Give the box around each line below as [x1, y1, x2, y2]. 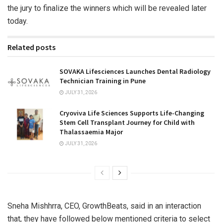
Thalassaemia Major [59, 127, 123, 137]
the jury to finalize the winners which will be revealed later [7, 3, 207, 13]
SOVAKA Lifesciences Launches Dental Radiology [59, 66, 211, 76]
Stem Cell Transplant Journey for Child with [59, 118, 195, 127]
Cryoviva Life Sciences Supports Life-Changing [59, 109, 204, 118]
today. [7, 16, 28, 26]
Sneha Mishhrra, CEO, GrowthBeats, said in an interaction [7, 201, 201, 211]
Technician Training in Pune [59, 76, 146, 85]
